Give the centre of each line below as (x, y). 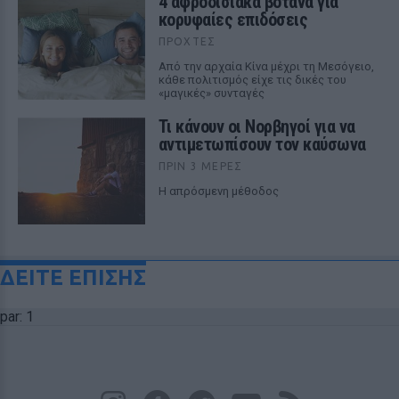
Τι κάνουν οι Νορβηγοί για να (256, 126)
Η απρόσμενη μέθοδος (218, 191)
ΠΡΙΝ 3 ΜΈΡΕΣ (200, 166)
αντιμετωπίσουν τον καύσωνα (262, 144)
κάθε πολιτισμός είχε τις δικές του (252, 80)
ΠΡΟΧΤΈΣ (187, 41)
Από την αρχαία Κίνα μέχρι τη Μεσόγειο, (266, 66)
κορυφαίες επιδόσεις (233, 20)
